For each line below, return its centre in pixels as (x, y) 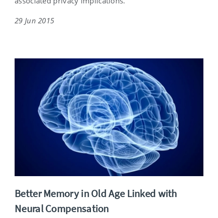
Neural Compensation (62, 208)
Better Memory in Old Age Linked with (96, 193)
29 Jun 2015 (35, 21)
